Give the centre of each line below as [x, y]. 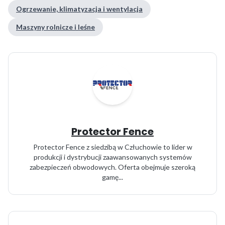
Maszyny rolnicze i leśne [55, 27]
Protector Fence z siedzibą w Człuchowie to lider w [113, 147]
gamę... [113, 177]
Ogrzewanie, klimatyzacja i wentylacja [79, 9]
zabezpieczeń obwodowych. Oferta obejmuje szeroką [113, 167]
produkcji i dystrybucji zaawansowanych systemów [113, 157]
